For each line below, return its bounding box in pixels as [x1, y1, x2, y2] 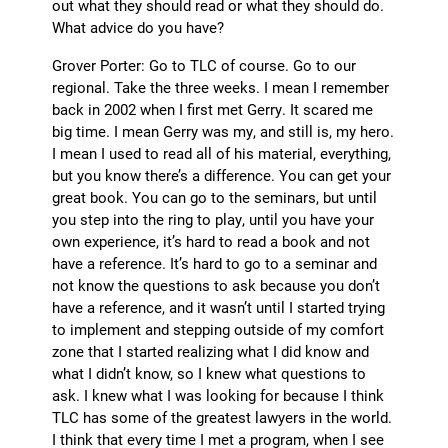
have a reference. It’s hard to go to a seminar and [52, 253, 378, 274]
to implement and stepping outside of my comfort [52, 319, 385, 340]
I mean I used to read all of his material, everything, [52, 143, 392, 164]
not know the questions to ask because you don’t [52, 275, 381, 296]
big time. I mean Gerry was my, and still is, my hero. [52, 121, 395, 142]
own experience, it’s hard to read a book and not [52, 231, 371, 252]
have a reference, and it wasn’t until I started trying [52, 297, 386, 318]
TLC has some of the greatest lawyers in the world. [52, 407, 393, 428]
